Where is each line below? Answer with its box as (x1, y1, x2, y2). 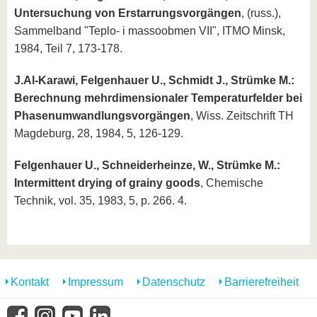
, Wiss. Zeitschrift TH (190, 110, 294, 122)
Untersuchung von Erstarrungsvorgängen (14, 7, 241, 19)
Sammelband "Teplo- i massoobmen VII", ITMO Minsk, (14, 25, 285, 37)
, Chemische (200, 177, 263, 189)
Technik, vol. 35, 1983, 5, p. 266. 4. (14, 195, 187, 207)
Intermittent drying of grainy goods (14, 177, 200, 189)
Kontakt (11, 276, 49, 288)
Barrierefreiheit (224, 276, 299, 288)
